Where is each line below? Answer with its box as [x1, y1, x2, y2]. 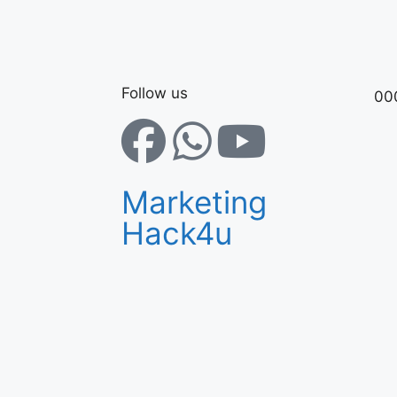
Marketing [121, 183, 267, 222]
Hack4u [121, 214, 232, 253]
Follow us [121, 84, 188, 103]
